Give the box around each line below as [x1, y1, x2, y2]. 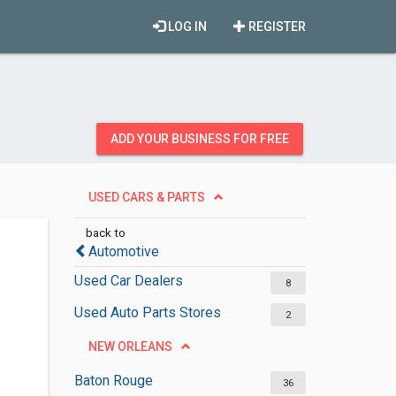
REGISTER [246, 19, 306, 34]
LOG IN [165, 19, 207, 34]
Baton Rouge [73, 372, 153, 389]
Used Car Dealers [73, 272, 183, 289]
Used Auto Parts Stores [73, 304, 221, 321]
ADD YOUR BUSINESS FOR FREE [110, 132, 289, 146]
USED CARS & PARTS [88, 190, 205, 204]
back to [85, 225, 126, 240]
